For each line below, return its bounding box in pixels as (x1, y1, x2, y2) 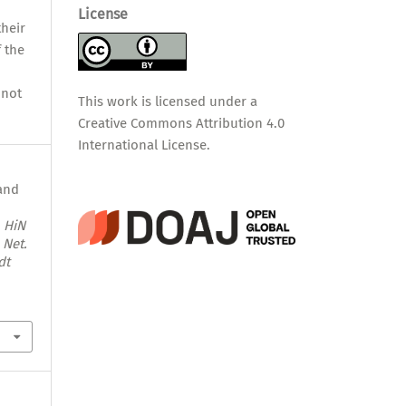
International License (78, 136, 207, 153)
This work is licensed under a (78, 92, 257, 110)
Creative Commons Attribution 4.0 (78, 114, 285, 131)
